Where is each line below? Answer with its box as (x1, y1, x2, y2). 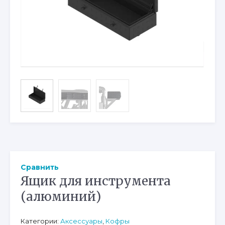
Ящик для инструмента (21, 173, 171, 189)
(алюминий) (21, 189, 101, 205)
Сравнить (21, 163, 59, 172)
